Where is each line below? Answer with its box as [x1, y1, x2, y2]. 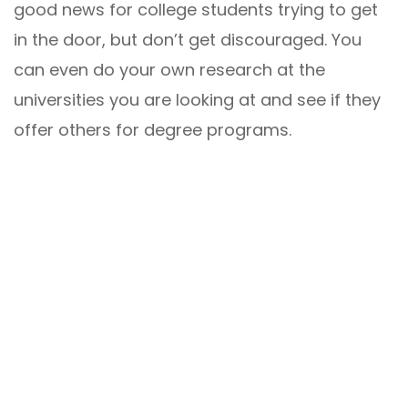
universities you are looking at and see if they [14, 87, 381, 111]
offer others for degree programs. [14, 117, 291, 141]
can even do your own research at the [14, 57, 325, 81]
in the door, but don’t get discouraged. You [14, 27, 362, 51]
